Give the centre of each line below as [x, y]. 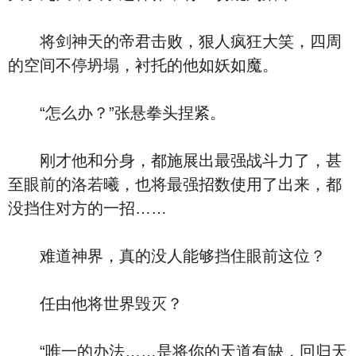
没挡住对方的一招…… [87, 208]
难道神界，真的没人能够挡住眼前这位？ [167, 256]
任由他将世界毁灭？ [95, 304]
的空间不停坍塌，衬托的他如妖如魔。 [143, 65]
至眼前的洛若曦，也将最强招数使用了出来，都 [175, 184]
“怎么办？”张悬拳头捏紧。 [117, 113]
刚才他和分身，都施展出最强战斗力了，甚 [175, 161]
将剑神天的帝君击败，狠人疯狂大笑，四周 [175, 41]
